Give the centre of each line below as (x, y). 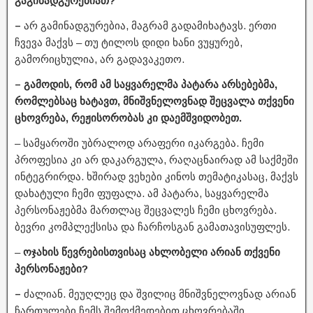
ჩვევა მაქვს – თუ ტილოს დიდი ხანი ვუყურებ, (129, 43)
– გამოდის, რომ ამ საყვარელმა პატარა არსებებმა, (146, 85)
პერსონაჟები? (51, 269)
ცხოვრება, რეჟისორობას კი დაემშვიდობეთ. (128, 118)
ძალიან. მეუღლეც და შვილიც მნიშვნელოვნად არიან (159, 294)
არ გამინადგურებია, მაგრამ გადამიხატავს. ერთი (149, 26)
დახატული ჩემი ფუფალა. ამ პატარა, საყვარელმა (142, 194)
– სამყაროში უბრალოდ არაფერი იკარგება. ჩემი (139, 143)
